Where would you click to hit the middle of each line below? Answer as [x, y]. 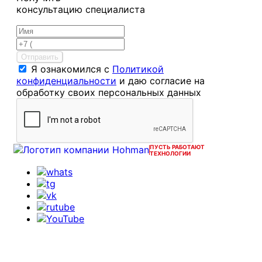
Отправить [40, 57]
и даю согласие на [161, 80]
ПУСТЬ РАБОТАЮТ [177, 146]
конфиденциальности [66, 80]
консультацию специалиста [81, 9]
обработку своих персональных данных [109, 92]
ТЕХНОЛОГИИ [170, 153]
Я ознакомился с [72, 69]
